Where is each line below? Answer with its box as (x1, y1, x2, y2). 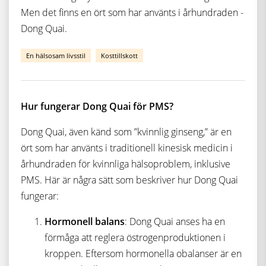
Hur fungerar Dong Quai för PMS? (21, 100, 173, 113)
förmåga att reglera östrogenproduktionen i (45, 231, 226, 244)
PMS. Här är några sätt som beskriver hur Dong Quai (21, 173, 238, 186)
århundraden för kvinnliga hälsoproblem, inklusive (21, 157, 230, 170)
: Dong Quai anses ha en (125, 215, 225, 228)
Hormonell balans (45, 215, 125, 228)
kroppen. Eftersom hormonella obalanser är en (45, 247, 242, 260)
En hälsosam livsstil (26, 51, 85, 60)
